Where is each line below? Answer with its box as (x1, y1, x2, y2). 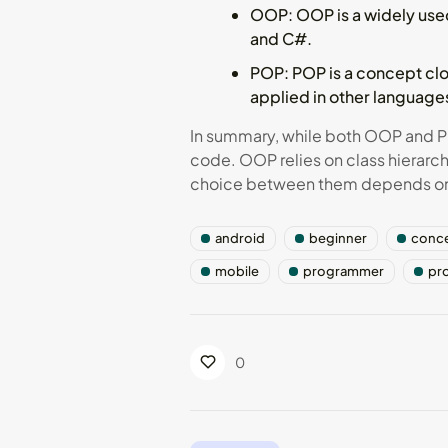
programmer (303, 262, 384, 279)
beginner (309, 229, 367, 246)
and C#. (250, 27, 312, 49)
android (215, 229, 265, 246)
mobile (215, 262, 259, 279)
